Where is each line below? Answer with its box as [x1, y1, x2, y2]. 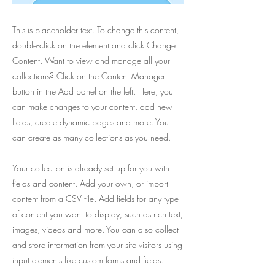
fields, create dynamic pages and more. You [12, 116, 169, 128]
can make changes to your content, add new [12, 101, 172, 112]
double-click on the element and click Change [12, 39, 176, 51]
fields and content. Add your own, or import [12, 177, 168, 189]
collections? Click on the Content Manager [12, 70, 165, 82]
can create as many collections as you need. [12, 131, 171, 143]
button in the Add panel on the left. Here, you [12, 85, 173, 97]
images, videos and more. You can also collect [12, 223, 179, 235]
